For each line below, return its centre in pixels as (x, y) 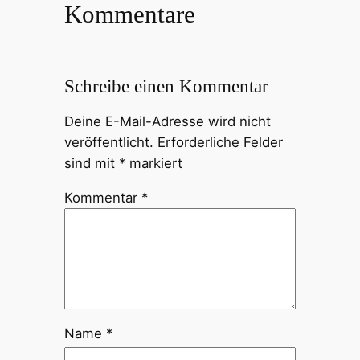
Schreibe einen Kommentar (166, 86)
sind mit (91, 163)
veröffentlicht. (108, 142)
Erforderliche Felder (220, 142)
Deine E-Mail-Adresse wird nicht (167, 121)
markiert (153, 163)
